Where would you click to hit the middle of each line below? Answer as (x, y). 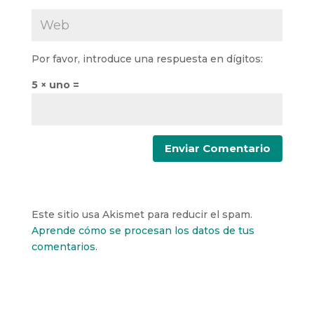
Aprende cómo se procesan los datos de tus (143, 230)
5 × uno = (55, 84)
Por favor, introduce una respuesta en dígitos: (147, 59)
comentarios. (64, 246)
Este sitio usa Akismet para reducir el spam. (142, 214)
